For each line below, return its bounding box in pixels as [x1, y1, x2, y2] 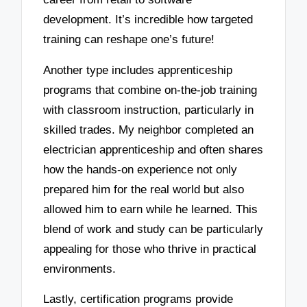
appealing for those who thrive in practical [43, 242, 257, 256]
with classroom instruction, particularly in [43, 103, 254, 116]
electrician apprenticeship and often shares [43, 143, 264, 156]
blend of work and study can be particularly [43, 222, 264, 236]
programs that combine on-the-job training [43, 83, 258, 97]
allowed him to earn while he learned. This [43, 202, 258, 216]
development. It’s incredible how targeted [43, 13, 254, 27]
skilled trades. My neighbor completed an [43, 123, 254, 136]
